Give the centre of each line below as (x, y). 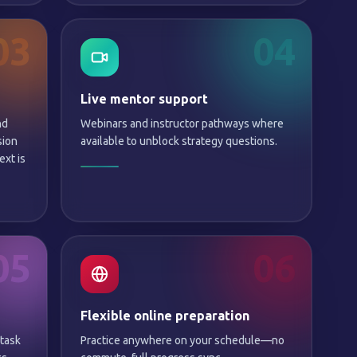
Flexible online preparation (165, 316)
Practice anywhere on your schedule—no (182, 340)
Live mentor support (144, 99)
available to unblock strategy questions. (178, 141)
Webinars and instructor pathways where (182, 124)
